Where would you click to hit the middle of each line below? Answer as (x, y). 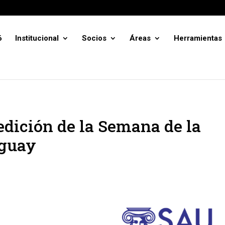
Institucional (37, 38)
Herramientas (198, 38)
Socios (94, 38)
